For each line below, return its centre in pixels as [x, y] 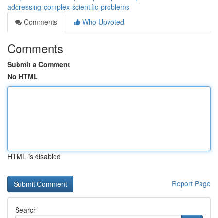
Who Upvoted [102, 22]
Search [26, 210]
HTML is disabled [34, 156]
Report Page [191, 183]
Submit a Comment [39, 64]
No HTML [23, 76]
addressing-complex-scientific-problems [68, 7]
